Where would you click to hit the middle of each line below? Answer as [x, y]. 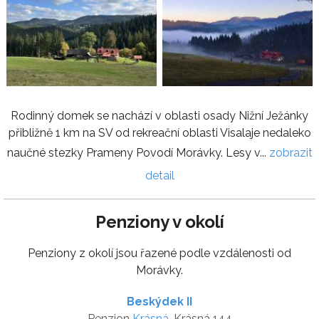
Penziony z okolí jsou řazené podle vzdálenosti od [159, 253]
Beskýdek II [159, 301]
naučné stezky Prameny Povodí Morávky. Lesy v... [138, 152]
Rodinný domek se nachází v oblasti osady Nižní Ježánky [159, 115]
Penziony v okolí [159, 221]
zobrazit [291, 152]
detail [159, 175]
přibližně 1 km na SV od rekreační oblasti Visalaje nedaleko [159, 132]
